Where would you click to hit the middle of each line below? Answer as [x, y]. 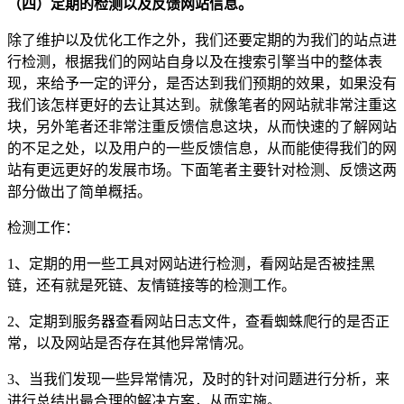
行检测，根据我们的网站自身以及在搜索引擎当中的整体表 [195, 61]
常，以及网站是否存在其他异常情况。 [130, 343]
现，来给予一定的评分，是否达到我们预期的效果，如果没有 [202, 83]
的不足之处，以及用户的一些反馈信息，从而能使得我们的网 [202, 148]
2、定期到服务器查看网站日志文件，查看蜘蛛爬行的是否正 [198, 321]
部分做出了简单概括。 [79, 191]
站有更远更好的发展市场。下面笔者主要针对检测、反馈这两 [202, 170]
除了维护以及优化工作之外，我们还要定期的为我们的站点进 [202, 40]
